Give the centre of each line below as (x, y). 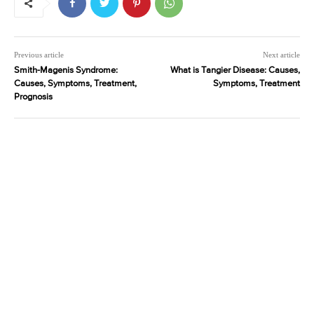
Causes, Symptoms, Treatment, (75, 83)
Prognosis (33, 97)
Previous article (39, 54)
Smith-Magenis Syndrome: (66, 70)
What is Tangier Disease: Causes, (235, 70)
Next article (281, 54)
